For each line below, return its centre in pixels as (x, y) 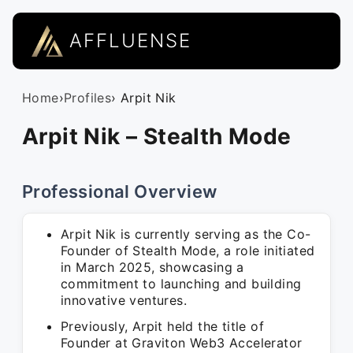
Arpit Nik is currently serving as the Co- (186, 234)
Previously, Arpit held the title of (162, 326)
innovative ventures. (124, 300)
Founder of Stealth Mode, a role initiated (188, 251)
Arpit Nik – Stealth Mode (157, 136)
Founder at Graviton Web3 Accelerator (182, 343)
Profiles (88, 98)
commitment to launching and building (181, 284)
